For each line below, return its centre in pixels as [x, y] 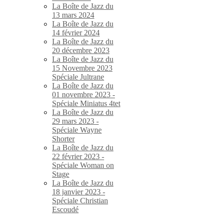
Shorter [63, 138]
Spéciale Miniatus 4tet [86, 103]
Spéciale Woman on [83, 165]
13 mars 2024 [73, 15]
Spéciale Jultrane [78, 77]
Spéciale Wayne [77, 130]
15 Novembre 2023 [82, 68]
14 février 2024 [76, 32]
